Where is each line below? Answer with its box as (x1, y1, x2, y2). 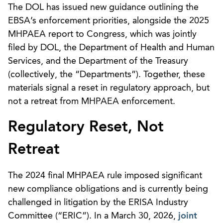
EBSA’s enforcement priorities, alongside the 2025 (8, 16, 209, 25)
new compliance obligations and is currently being (8, 184, 208, 194)
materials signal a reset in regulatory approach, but (8, 83, 210, 93)
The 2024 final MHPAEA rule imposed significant (8, 171, 202, 180)
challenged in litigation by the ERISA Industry (8, 198, 188, 207)
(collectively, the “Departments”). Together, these (8, 70, 205, 79)
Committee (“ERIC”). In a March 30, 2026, (8, 211, 178, 221)
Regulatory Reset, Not (8, 119, 164, 135)
